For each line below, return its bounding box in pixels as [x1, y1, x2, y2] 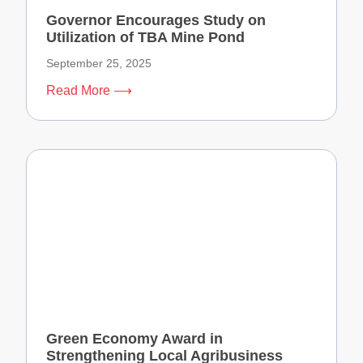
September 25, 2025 [46, 57, 152, 70]
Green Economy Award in [46, 331, 223, 348]
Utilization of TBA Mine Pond [46, 29, 245, 46]
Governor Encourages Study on [46, 12, 266, 29]
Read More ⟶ [46, 83, 132, 98]
